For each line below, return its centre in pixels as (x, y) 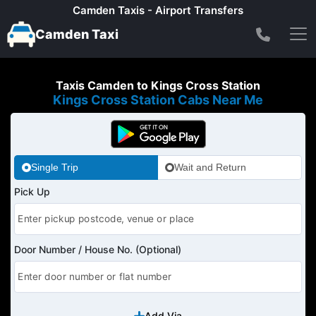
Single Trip (55, 167)
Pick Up (32, 191)
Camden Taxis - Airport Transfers (158, 10)
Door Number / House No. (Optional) (98, 249)
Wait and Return (210, 167)
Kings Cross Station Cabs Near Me (158, 99)
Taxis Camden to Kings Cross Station (158, 85)
